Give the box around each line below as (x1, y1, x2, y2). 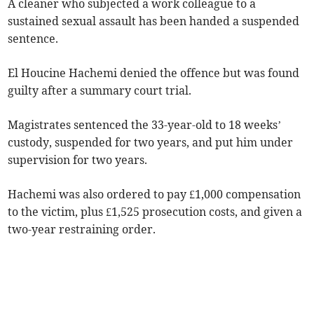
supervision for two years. (8, 153, 148, 168)
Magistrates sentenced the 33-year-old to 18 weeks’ (8, 118, 282, 132)
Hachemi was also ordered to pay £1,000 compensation (8, 187, 301, 202)
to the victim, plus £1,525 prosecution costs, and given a (8, 205, 303, 219)
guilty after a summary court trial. (8, 83, 192, 98)
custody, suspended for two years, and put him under (8, 135, 294, 150)
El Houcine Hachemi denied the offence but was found (8, 66, 300, 81)
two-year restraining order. (8, 222, 156, 237)
